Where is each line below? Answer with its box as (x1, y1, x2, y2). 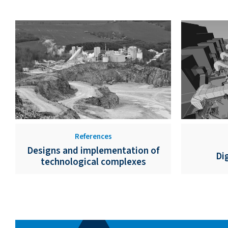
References (74, 131, 112, 142)
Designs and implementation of (26, 144, 160, 158)
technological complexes (40, 155, 146, 169)
